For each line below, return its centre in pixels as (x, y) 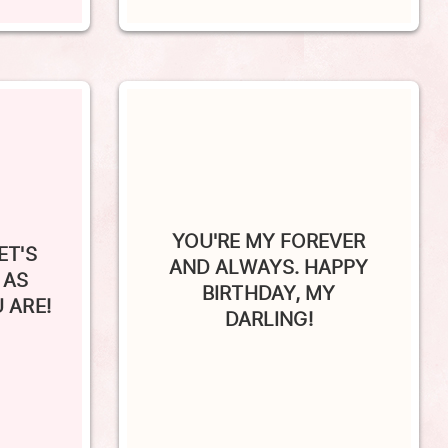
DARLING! (268, 291)
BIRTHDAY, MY (269, 265)
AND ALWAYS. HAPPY (268, 239)
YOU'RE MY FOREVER (269, 213)
